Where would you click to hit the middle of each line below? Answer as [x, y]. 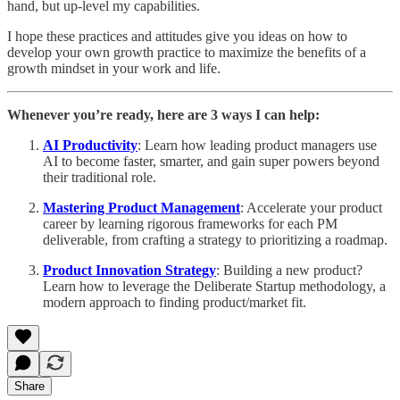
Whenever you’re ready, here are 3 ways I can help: [163, 114]
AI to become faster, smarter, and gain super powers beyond [211, 161]
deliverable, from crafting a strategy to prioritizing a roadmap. [215, 239]
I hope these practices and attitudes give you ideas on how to [177, 36]
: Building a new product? [289, 270]
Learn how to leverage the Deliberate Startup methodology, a [214, 286]
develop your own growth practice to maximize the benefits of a [187, 52]
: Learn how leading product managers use [257, 145]
